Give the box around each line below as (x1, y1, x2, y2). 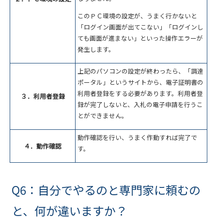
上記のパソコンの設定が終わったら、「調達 (77, 66, 203, 76)
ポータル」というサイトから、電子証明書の (77, 77, 203, 87)
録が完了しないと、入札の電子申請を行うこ (77, 100, 203, 109)
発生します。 (77, 45, 115, 54)
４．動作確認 (24, 141, 62, 151)
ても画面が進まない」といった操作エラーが (77, 33, 203, 43)
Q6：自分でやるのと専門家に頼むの (12, 181, 201, 199)
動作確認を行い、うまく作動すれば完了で (77, 133, 197, 142)
